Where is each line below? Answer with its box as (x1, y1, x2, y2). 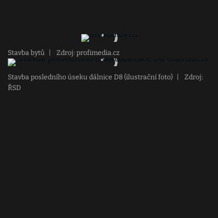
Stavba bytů (8, 49, 45, 57)
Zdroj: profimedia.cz (55, 49, 120, 57)
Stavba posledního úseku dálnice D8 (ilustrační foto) (8, 73, 173, 81)
